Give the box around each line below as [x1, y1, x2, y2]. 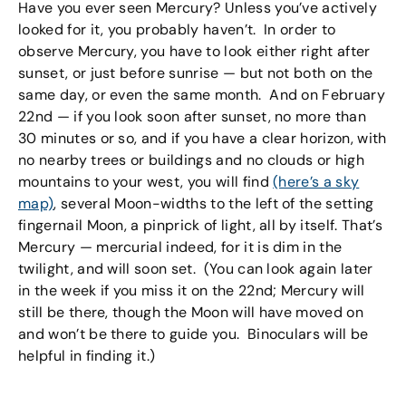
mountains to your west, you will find [18, 172, 274, 192]
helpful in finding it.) [18, 346, 156, 366]
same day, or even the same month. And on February [18, 85, 386, 105]
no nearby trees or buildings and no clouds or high [18, 150, 365, 170]
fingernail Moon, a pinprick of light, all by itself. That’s [18, 216, 382, 236]
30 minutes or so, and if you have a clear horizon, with [18, 129, 387, 149]
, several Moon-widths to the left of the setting [53, 194, 374, 214]
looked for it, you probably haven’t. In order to [18, 20, 336, 40]
